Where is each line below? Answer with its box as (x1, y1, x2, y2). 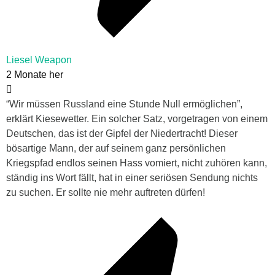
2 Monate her (6, 69, 63, 80)
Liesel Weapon (6, 55, 72, 66)
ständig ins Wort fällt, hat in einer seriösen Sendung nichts (6, 172, 258, 184)
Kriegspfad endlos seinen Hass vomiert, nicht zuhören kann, (6, 158, 267, 169)
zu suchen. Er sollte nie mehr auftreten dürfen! (6, 187, 205, 198)
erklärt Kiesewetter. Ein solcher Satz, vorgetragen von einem (6, 114, 268, 125)
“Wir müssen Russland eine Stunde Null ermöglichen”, (6, 99, 242, 110)
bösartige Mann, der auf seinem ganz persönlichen (6, 143, 226, 154)
